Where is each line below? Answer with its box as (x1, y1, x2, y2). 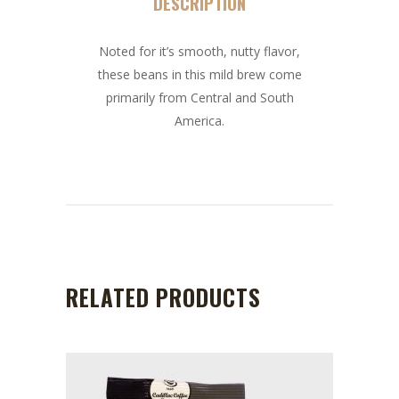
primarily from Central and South (105, 88, 294, 106)
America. (175, 111, 224, 129)
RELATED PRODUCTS (66, 280, 261, 313)
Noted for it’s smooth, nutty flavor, (99, 42, 300, 60)
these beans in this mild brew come (97, 65, 302, 83)
